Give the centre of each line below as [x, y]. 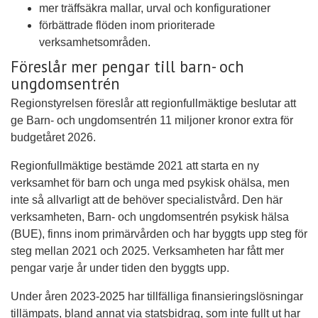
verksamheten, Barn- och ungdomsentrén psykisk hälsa [150, 217]
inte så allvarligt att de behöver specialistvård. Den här [147, 200]
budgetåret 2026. [53, 138]
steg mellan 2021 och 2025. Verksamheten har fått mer [147, 251]
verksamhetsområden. [95, 42]
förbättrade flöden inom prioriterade [127, 25]
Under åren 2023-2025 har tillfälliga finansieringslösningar [157, 297]
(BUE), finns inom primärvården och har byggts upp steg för [159, 234]
